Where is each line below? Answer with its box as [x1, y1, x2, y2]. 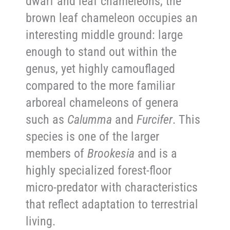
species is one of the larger [26, 129, 160, 144]
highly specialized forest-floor [26, 163, 172, 178]
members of [26, 146, 88, 161]
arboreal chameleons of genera [26, 95, 179, 110]
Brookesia [87, 146, 135, 161]
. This [172, 112, 201, 127]
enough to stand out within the [26, 45, 177, 60]
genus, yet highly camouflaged [26, 62, 176, 76]
